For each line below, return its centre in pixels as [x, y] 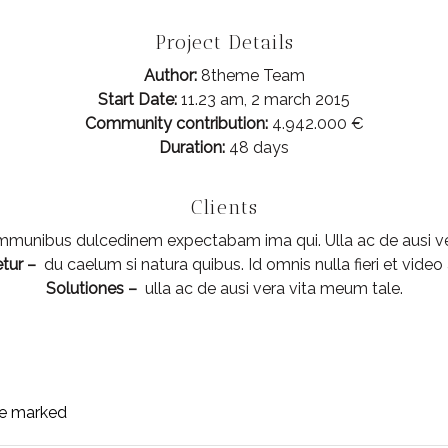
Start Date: [137, 99]
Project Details [224, 42]
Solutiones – [93, 288]
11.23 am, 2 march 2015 [263, 99]
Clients [224, 206]
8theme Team [250, 75]
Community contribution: [176, 123]
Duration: [192, 147]
